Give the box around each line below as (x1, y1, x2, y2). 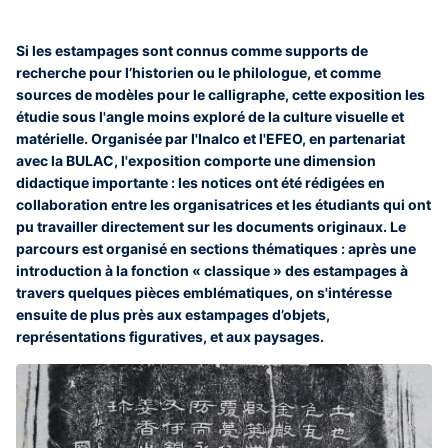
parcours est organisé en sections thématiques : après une (16, 240, 416, 257)
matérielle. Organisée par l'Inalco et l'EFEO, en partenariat (16, 130, 405, 147)
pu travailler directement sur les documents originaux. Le (16, 218, 406, 235)
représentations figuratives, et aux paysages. (16, 328, 324, 345)
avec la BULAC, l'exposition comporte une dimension (16, 152, 376, 169)
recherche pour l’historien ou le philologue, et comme (16, 64, 381, 81)
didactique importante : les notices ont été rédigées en (16, 174, 385, 191)
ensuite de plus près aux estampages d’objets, (16, 306, 330, 323)
